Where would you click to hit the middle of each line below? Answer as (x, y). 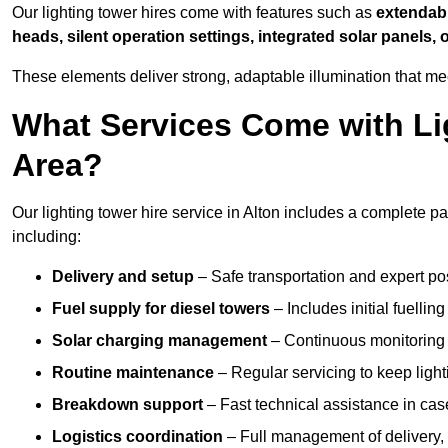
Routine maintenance (133, 373)
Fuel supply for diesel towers (161, 309)
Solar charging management (159, 341)
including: (46, 237)
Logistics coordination (137, 437)
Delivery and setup (123, 277)
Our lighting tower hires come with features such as (192, 13)
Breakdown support (127, 405)
